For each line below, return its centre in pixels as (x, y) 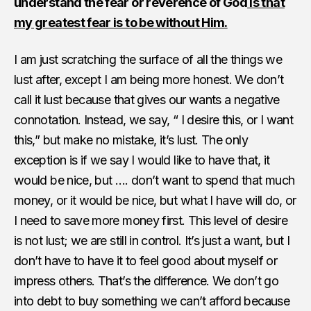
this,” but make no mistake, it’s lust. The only (131, 140)
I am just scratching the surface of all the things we (148, 59)
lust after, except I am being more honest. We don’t (149, 79)
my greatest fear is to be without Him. (121, 22)
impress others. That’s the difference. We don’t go (146, 280)
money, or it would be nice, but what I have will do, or (155, 200)
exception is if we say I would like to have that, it (142, 160)
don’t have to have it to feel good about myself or (145, 260)
